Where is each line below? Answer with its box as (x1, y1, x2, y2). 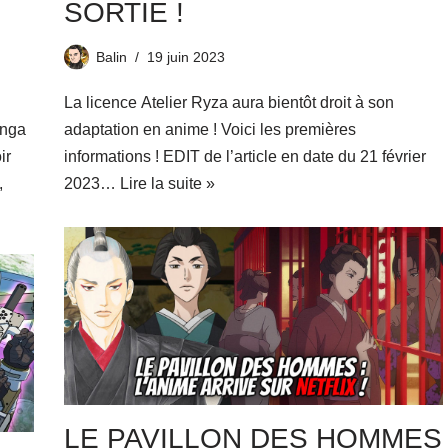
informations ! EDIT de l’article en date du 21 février (63, 148, 426, 165)
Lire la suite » (119, 175, 215, 192)
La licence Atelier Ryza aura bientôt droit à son (63, 94, 394, 111)
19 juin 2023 (146, 49, 225, 65)
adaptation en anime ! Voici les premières (63, 121, 356, 138)
